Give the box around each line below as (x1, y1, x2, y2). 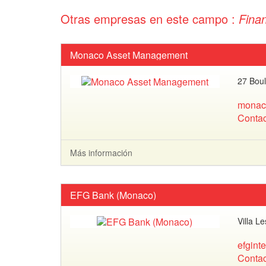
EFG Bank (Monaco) (70, 188, 156, 202)
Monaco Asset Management (70, 48, 188, 62)
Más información (70, 147, 132, 159)
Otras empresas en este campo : (61, 10, 239, 27)
